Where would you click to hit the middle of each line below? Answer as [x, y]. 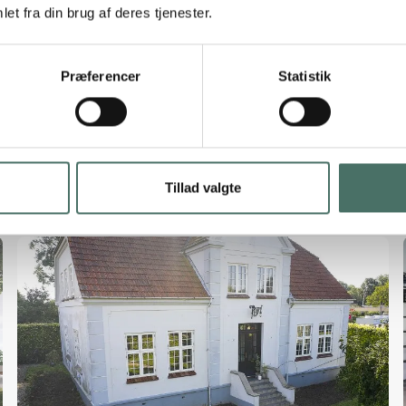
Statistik [304, 76]
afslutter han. [66, 12]
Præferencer [101, 76]
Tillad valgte [203, 188]
